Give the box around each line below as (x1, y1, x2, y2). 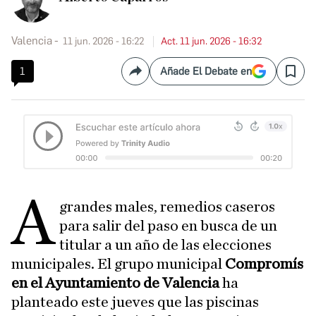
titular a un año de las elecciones (59, 237, 272, 253)
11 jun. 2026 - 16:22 (63, 35, 144, 47)
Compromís (225, 256, 303, 272)
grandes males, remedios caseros (59, 199, 276, 215)
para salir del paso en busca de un (59, 218, 278, 234)
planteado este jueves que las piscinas (11, 294, 259, 310)
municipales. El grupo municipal (11, 256, 225, 272)
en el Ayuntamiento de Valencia (11, 275, 219, 291)
